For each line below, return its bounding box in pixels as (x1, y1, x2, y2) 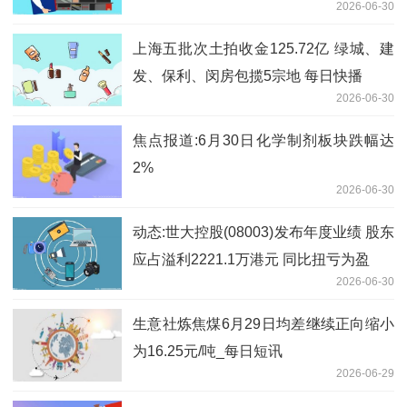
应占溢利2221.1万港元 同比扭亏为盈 (133, 251, 370, 267)
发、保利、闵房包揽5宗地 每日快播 (133, 67, 362, 84)
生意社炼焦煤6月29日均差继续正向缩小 (133, 315, 394, 332)
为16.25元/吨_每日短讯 (133, 342, 283, 359)
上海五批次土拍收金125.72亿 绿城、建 (133, 40, 394, 56)
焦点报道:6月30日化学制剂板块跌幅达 (133, 132, 394, 148)
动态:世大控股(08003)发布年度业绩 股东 (133, 223, 394, 240)
